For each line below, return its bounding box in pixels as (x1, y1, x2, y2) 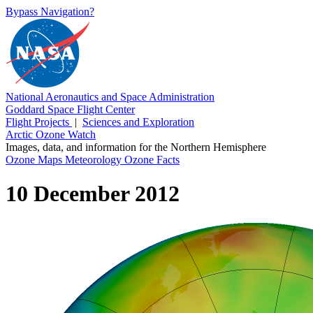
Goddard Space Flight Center (6, 103, 135, 115)
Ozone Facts (124, 154, 180, 166)
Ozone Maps (6, 154, 65, 166)
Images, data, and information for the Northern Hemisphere (6, 141, 266, 153)
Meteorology (65, 154, 124, 166)
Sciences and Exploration (82, 116, 194, 128)
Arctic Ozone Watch (6, 129, 96, 140)
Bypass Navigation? (6, 6, 94, 17)
